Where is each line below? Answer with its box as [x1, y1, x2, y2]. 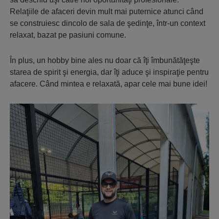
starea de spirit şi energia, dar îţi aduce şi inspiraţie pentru [10, 68, 209, 77]
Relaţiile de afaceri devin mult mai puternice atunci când [10, 7, 203, 16]
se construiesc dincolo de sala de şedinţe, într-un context [10, 19, 205, 28]
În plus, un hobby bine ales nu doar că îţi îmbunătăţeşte [10, 56, 200, 65]
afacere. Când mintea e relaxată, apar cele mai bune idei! [10, 80, 207, 88]
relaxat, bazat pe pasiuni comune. [10, 31, 126, 40]
